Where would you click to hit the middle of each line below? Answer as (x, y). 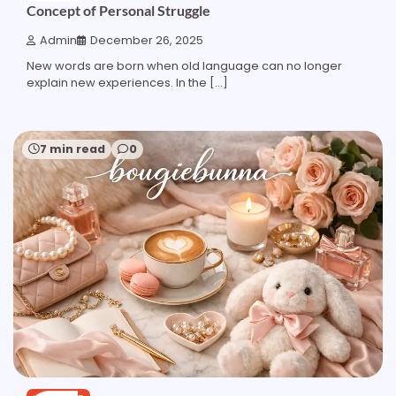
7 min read (72, 149)
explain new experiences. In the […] (127, 83)
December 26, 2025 (147, 41)
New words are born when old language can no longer (184, 66)
